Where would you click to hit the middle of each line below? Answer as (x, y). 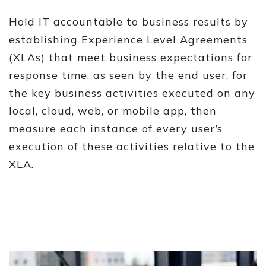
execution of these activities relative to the (132, 146)
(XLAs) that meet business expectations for (131, 57)
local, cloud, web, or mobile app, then (113, 111)
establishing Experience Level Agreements (128, 39)
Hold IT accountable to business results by (129, 22)
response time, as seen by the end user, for (128, 75)
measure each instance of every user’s (116, 129)
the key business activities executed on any (132, 93)
